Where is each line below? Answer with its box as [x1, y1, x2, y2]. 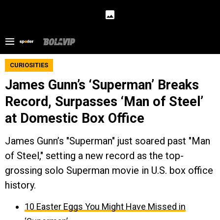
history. [5, 179, 36, 191]
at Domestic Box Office [5, 110, 144, 126]
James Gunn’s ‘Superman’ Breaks [5, 77, 199, 93]
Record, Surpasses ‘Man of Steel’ [5, 94, 203, 110]
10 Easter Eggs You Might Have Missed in [25, 201, 186, 212]
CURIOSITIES [10, 61, 48, 69]
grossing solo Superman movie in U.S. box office [5, 165, 213, 176]
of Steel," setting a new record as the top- [5, 150, 184, 162]
